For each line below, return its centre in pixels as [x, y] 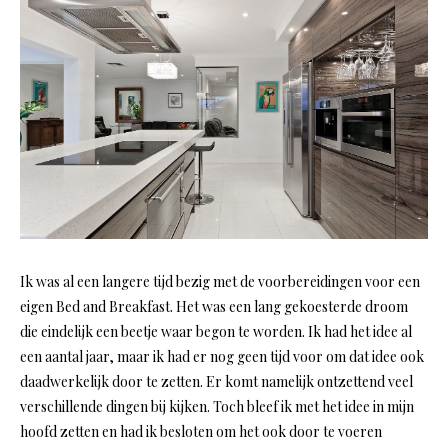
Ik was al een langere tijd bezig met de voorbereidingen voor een [220, 282]
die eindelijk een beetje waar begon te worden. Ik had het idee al [216, 332]
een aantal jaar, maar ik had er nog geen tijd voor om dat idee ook [222, 357]
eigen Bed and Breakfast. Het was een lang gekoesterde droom [214, 307]
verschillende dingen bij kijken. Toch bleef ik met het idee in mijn [217, 407]
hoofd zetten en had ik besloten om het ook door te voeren [201, 432]
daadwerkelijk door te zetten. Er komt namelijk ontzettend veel [216, 382]
